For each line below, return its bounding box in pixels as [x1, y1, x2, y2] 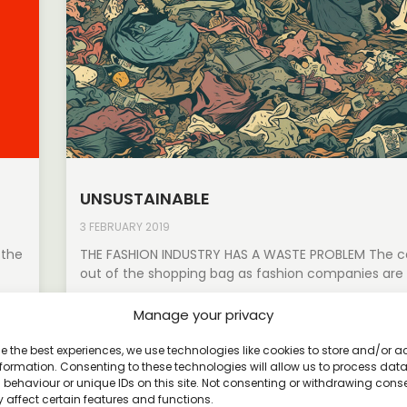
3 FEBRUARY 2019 [80, 219, 171, 235]
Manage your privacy [133, 305, 273, 324]
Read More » [80, 298, 152, 314]
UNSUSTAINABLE [80, 187, 211, 211]
